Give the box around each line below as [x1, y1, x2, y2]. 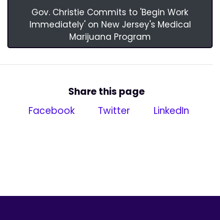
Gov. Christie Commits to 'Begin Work [31, 6, 189, 18]
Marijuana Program [69, 31, 151, 43]
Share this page [68, 85, 145, 99]
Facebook [26, 104, 75, 117]
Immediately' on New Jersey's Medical [29, 19, 191, 30]
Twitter [95, 104, 131, 117]
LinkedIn [151, 104, 190, 117]
